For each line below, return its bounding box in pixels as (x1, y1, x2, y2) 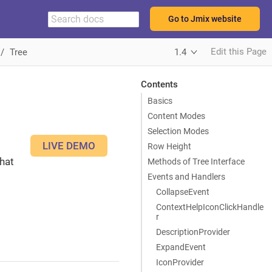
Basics (148, 95, 172, 106)
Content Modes (148, 110, 205, 121)
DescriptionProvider (155, 226, 230, 237)
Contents (140, 78, 178, 90)
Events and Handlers (148, 171, 225, 182)
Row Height (148, 141, 191, 151)
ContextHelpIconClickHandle (155, 202, 263, 212)
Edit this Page (211, 46, 267, 57)
